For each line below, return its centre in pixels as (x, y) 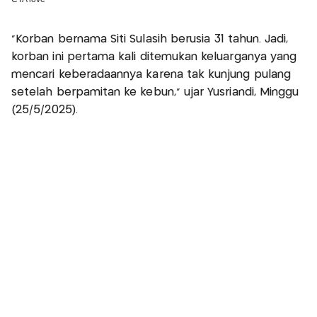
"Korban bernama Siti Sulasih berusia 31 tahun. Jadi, (150, 40)
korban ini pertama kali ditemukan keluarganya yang (154, 57)
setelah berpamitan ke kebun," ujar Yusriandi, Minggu (155, 93)
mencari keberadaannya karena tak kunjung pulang (151, 75)
